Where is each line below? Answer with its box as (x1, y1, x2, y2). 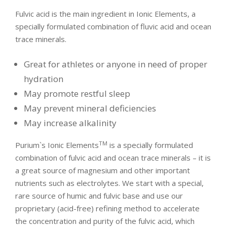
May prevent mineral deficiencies (24, 102, 156, 115)
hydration (24, 73, 63, 85)
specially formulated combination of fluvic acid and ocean (15, 21, 211, 31)
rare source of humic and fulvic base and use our (15, 191, 183, 201)
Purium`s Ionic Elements (15, 140, 99, 150)
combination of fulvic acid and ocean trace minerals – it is (15, 153, 211, 163)
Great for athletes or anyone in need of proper (24, 58, 207, 70)
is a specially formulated (107, 140, 193, 150)
